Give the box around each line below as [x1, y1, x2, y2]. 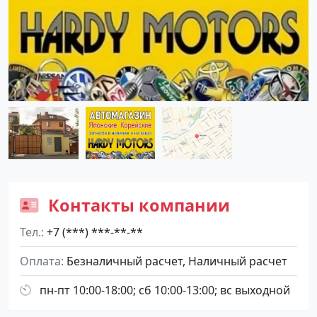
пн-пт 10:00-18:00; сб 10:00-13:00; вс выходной [40, 282, 290, 298]
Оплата [20, 253, 61, 269]
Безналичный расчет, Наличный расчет [67, 253, 287, 269]
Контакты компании [44, 193, 230, 217]
